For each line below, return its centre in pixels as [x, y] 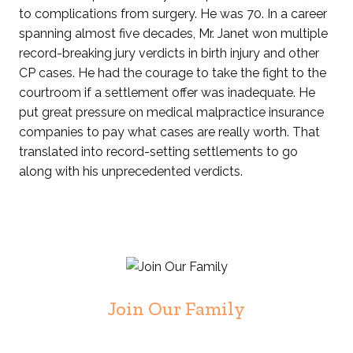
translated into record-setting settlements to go [159, 152]
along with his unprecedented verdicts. [131, 172]
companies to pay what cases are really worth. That [170, 132]
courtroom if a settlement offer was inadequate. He [167, 93]
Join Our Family [176, 309]
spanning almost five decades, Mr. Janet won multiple [174, 34]
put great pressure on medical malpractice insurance [172, 113]
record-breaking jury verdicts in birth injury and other [169, 54]
